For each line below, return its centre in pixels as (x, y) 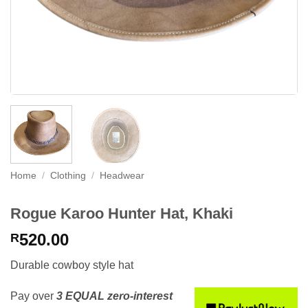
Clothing (68, 175)
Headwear (122, 175)
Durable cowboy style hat (72, 265)
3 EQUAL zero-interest (114, 296)
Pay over (33, 296)
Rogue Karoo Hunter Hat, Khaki (122, 213)
